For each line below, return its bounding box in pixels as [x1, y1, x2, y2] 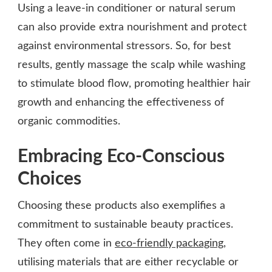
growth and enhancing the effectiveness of [18, 97, 224, 108]
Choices [18, 170, 81, 189]
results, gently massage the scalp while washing [18, 59, 245, 70]
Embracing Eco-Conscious [18, 148, 225, 166]
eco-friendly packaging [115, 238, 223, 250]
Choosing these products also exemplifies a [18, 200, 225, 212]
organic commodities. [18, 115, 120, 127]
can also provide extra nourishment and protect [18, 21, 246, 33]
